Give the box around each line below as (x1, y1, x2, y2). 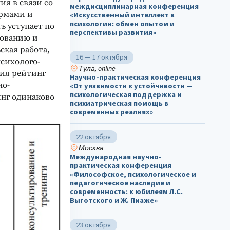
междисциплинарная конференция (70, 1, 199, 11)
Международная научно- (70, 151, 162, 161)
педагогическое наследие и (70, 178, 170, 187)
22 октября (76, 131, 111, 141)
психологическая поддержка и (70, 89, 182, 99)
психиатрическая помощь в (70, 98, 168, 108)
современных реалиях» (70, 107, 153, 117)
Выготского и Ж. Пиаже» (70, 195, 158, 205)
